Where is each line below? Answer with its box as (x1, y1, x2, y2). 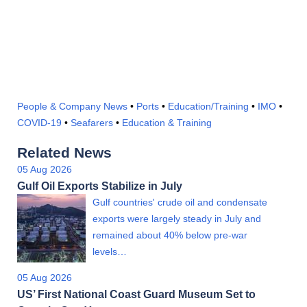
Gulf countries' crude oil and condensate (93, 196, 267, 208)
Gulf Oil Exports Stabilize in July (17, 179, 182, 192)
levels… (93, 245, 127, 257)
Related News (17, 144, 112, 160)
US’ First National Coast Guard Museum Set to (17, 287, 256, 300)
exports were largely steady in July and (93, 212, 261, 224)
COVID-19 (17, 116, 62, 128)
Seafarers (71, 116, 113, 128)
